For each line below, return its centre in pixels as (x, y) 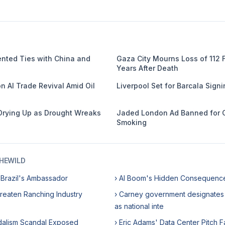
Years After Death (147, 68)
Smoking (132, 122)
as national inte (139, 206)
